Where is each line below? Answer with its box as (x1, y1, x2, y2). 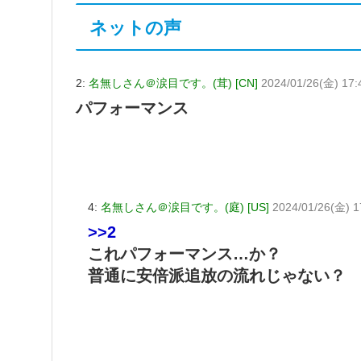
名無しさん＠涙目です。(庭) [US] (101, 201, 269, 214)
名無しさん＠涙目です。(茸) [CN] (89, 77, 258, 90)
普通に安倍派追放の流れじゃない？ (88, 267, 346, 285)
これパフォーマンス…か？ (88, 245, 281, 263)
